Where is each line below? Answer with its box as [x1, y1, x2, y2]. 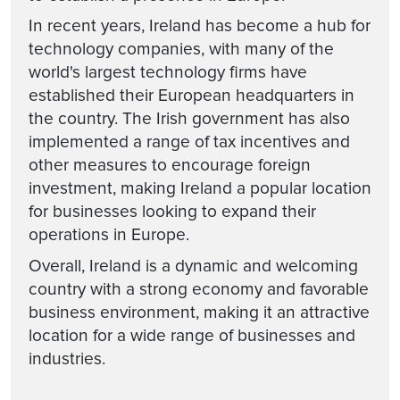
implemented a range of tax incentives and [29, 131, 350, 153]
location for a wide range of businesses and [29, 324, 355, 346]
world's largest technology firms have [29, 62, 307, 83]
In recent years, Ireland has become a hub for [29, 15, 371, 37]
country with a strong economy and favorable [29, 278, 369, 300]
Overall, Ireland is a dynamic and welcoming [29, 254, 358, 277]
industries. [29, 347, 105, 370]
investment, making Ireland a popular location [29, 178, 371, 199]
